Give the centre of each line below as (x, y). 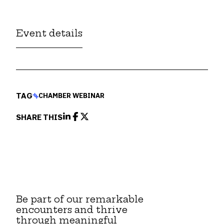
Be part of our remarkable (80, 199)
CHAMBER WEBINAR (71, 95)
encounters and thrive (72, 210)
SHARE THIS (39, 117)
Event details (49, 33)
